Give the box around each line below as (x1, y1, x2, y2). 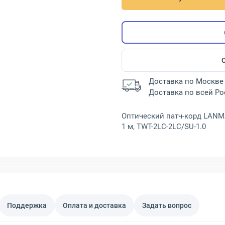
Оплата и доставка (63, 201, 126, 209)
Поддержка (7, 201, 47, 209)
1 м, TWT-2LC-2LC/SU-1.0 (122, 122, 206, 131)
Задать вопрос (142, 201, 191, 209)
